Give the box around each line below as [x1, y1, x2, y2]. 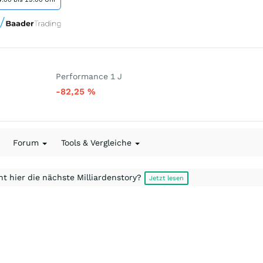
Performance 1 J [56, 72, 122, 81]
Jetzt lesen [149, 174, 184, 182]
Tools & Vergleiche [61, 138, 134, 147]
